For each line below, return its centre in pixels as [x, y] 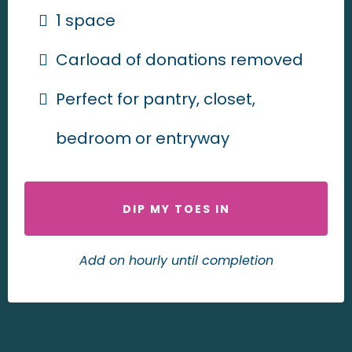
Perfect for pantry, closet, [156, 99]
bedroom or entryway [143, 139]
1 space [86, 21]
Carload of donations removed [180, 60]
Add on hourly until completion [176, 261]
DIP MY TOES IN [176, 209]
